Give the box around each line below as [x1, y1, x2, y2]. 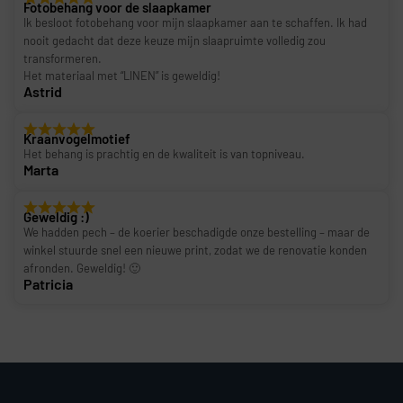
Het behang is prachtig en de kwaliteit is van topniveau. [23, 147, 305, 162]
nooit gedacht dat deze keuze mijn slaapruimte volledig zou [23, 32, 326, 48]
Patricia [23, 274, 73, 292]
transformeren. [23, 50, 102, 66]
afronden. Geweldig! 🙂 [23, 260, 140, 275]
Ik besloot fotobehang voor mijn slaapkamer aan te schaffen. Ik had [23, 14, 367, 30]
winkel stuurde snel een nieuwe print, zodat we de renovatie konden [23, 242, 367, 257]
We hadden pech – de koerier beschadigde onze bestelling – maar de [23, 224, 370, 239]
